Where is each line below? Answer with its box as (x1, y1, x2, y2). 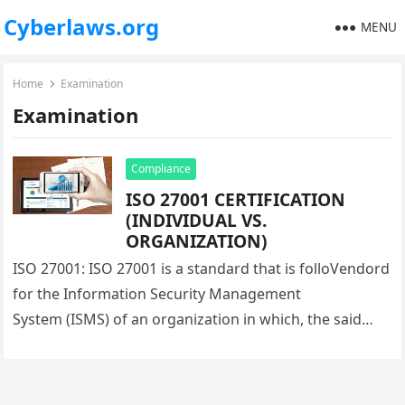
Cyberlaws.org (4, 12, 160, 42)
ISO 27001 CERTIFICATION (126, 187, 346, 212)
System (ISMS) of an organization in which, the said (13, 309, 363, 329)
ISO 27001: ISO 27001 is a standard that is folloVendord (13, 259, 391, 278)
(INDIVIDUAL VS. (126, 208, 268, 232)
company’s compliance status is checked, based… (13, 334, 352, 354)
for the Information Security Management (13, 284, 302, 304)
